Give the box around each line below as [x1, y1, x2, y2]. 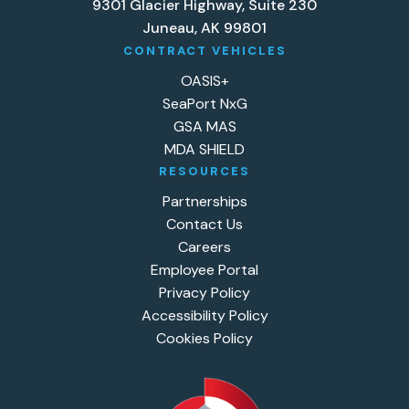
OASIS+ [180, 70, 229, 90]
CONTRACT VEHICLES [122, 42, 287, 58]
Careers [178, 236, 231, 257]
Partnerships [162, 191, 247, 211]
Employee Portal [151, 259, 258, 279]
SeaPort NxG [162, 93, 247, 113]
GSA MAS [173, 116, 236, 136]
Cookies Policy [156, 328, 253, 348]
